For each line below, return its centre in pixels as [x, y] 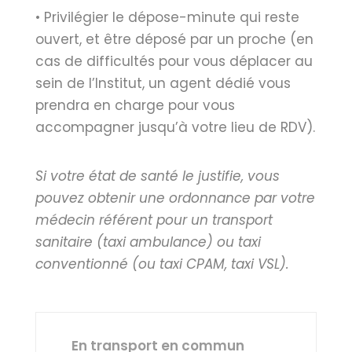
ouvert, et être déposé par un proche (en [174, 39]
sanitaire [66, 242]
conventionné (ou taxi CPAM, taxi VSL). [162, 264]
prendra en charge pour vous [135, 105]
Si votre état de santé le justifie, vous [157, 176]
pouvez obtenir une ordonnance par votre [175, 198]
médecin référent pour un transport [154, 220]
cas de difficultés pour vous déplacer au [174, 61]
